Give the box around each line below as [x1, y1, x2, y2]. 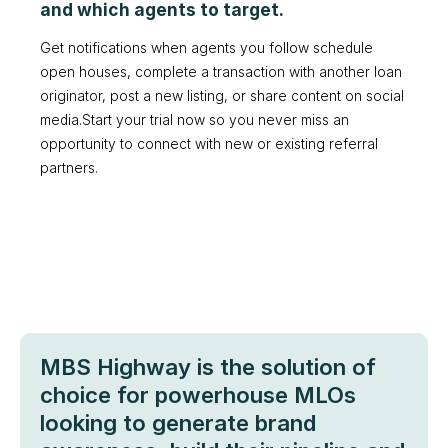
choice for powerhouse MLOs [40, 382, 356, 409]
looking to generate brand [40, 410, 316, 437]
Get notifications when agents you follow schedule [40, 40, 373, 57]
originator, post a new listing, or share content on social [40, 88, 404, 105]
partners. [40, 160, 98, 177]
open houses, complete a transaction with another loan [40, 64, 402, 81]
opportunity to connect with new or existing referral [40, 136, 378, 153]
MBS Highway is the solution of [40, 354, 376, 381]
